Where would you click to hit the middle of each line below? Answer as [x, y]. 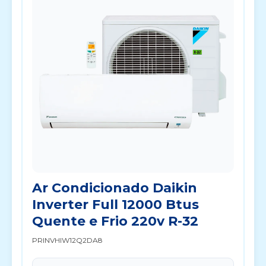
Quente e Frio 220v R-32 [115, 221]
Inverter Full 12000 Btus [115, 205]
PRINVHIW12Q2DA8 [67, 240]
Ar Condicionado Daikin [115, 188]
